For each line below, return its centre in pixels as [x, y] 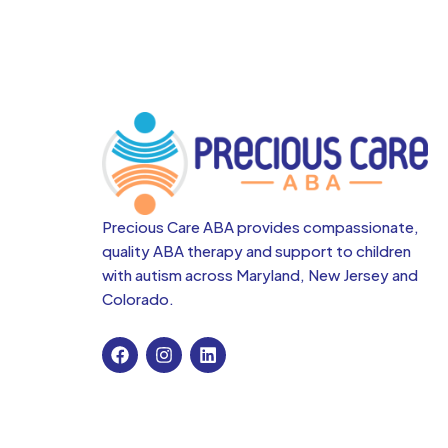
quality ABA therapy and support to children [256, 250]
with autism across [169, 274]
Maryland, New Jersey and [327, 274]
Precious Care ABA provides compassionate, [260, 226]
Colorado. [138, 298]
